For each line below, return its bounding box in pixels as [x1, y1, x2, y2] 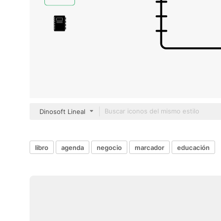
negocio [97, 143, 122, 151]
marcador [135, 143, 164, 151]
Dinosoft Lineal [39, 108, 85, 115]
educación [177, 143, 210, 151]
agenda [61, 143, 84, 151]
